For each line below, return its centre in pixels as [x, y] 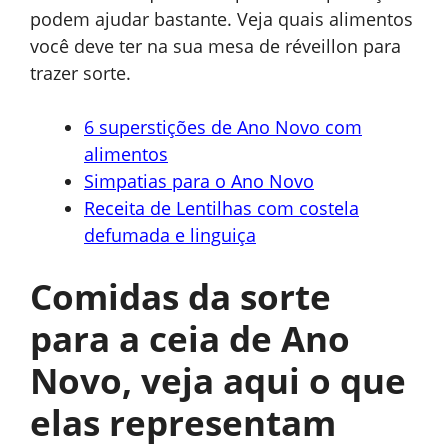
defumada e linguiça [170, 235]
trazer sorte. [80, 73]
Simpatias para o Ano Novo [199, 181]
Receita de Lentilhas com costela [221, 208]
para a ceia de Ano [190, 339]
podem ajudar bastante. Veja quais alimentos [221, 19]
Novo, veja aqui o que [218, 381]
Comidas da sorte [180, 297]
